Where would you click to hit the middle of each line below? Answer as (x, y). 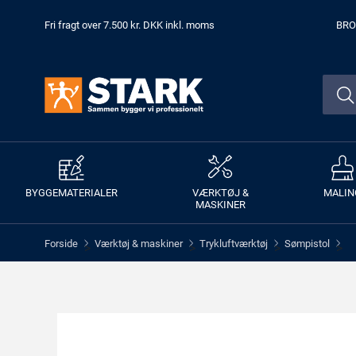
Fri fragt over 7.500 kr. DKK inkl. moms (130, 25)
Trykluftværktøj (234, 243)
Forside (61, 243)
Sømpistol (307, 243)
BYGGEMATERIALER (72, 193)
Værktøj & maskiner (139, 243)
